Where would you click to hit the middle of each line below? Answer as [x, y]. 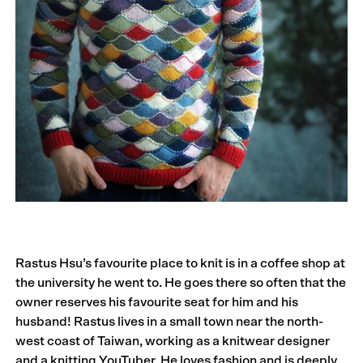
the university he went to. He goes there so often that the [181, 282]
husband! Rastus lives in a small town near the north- [170, 321]
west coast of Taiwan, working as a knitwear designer [173, 341]
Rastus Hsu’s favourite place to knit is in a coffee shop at [181, 263]
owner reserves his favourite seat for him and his [157, 302]
